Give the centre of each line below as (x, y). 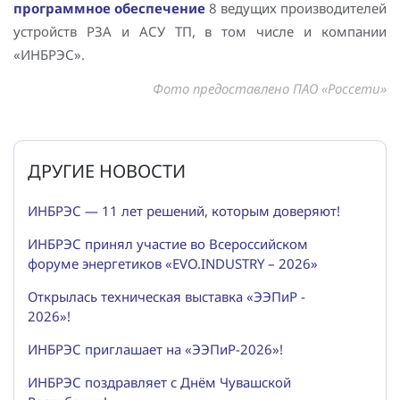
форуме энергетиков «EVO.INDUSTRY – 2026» (173, 264)
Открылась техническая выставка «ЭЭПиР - (167, 297)
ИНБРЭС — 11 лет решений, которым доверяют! (184, 211)
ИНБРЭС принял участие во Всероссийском (168, 244)
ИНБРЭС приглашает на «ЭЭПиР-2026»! (155, 350)
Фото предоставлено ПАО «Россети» (270, 89)
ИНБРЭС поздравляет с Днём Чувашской (159, 383)
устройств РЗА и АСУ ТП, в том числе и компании (200, 32)
